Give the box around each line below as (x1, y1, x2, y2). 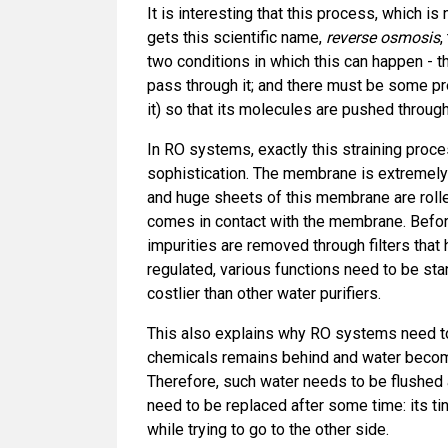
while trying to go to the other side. (147, 420, 389, 439)
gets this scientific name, (147, 28, 326, 47)
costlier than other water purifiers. (147, 284, 381, 303)
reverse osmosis (326, 28, 440, 47)
